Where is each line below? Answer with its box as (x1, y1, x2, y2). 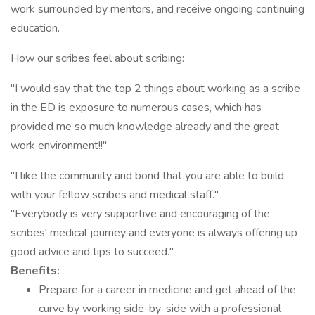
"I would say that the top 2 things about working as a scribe (11, 81, 300, 96)
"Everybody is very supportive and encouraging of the (11, 206, 270, 221)
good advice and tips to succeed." (11, 244, 174, 259)
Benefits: (11, 263, 60, 278)
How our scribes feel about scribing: (11, 51, 184, 66)
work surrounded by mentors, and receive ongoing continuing (11, 1, 304, 17)
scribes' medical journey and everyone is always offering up (11, 225, 297, 240)
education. (11, 20, 60, 36)
